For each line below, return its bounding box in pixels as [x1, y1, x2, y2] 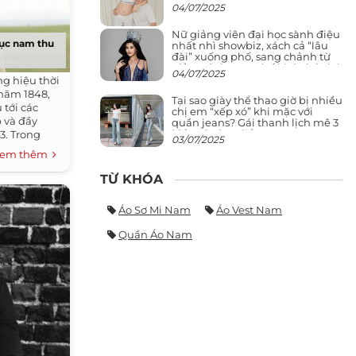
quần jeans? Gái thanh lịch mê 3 [172, 115, 339, 129]
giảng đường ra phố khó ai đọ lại [172, 60, 340, 74]
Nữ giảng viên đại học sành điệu [172, 27, 340, 41]
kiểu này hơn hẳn [172, 126, 262, 140]
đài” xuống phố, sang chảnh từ [172, 49, 331, 63]
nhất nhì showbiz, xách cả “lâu [172, 38, 328, 52]
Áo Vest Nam [216, 203, 282, 216]
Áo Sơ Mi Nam [118, 203, 191, 216]
